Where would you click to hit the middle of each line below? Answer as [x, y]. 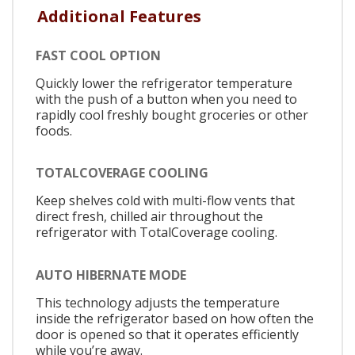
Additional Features [119, 17]
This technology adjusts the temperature [158, 302]
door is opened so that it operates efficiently [167, 334]
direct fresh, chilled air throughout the [149, 217]
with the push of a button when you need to [166, 99]
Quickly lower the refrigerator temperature [164, 83]
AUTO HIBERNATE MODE [111, 275]
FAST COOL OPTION [98, 55]
